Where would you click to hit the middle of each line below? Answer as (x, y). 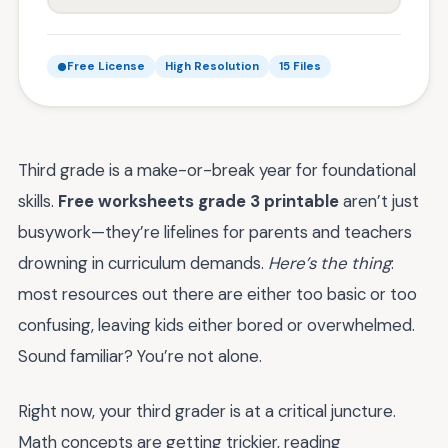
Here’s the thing (329, 263)
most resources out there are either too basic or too (217, 294)
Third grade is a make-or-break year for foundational (217, 170)
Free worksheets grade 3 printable (198, 201)
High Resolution (212, 66)
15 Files (300, 66)
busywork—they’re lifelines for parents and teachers (215, 232)
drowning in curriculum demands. (143, 263)
